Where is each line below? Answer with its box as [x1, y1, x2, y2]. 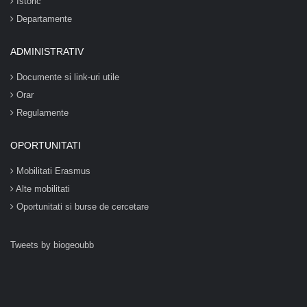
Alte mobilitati [14, 184, 70, 194]
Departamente [14, 14, 72, 24]
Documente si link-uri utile [14, 72, 119, 82]
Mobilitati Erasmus [14, 166, 90, 176]
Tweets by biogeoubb [10, 240, 94, 250]
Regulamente [14, 108, 69, 118]
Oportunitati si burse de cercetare [14, 201, 149, 212]
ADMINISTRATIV [10, 46, 84, 57]
